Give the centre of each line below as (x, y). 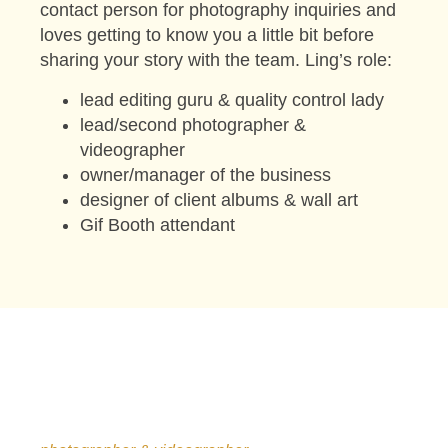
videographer (132, 149)
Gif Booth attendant (157, 224)
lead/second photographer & (193, 124)
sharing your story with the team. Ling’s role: (216, 60)
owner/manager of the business (205, 174)
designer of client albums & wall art (219, 199)
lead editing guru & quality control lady (232, 99)
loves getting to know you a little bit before (207, 35)
